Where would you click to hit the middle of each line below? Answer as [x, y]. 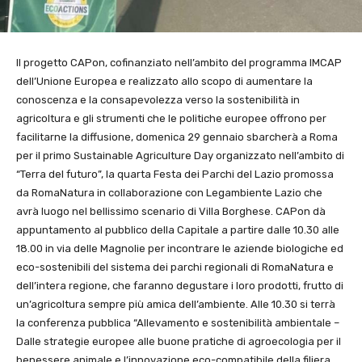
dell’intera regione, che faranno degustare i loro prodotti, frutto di [180, 285]
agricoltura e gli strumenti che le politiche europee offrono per [171, 118]
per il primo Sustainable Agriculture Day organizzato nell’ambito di [180, 155]
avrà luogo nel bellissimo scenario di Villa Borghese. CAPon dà [171, 211]
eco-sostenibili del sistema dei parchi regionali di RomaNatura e [175, 267]
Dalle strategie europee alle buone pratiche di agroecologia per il [179, 341]
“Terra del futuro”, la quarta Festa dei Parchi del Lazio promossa [175, 174]
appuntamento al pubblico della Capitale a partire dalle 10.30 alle [178, 229]
